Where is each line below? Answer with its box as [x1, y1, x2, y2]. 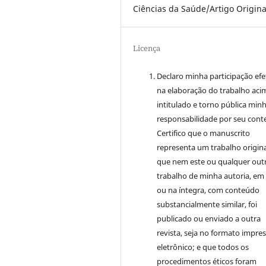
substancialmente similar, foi [157, 199, 258, 210]
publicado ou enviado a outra [157, 213, 261, 224]
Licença [133, 43, 161, 54]
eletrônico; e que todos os [157, 242, 249, 253]
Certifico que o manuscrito [157, 128, 251, 139]
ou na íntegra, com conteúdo [157, 185, 260, 196]
